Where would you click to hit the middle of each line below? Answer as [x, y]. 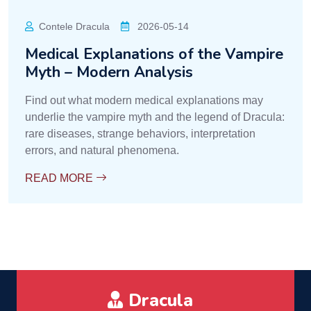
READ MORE [60, 178]
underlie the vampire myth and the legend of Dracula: [155, 117]
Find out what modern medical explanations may [144, 100]
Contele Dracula [74, 26]
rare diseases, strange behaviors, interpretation [140, 134]
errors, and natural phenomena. [102, 150]
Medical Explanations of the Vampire [154, 54]
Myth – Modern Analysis [109, 72]
